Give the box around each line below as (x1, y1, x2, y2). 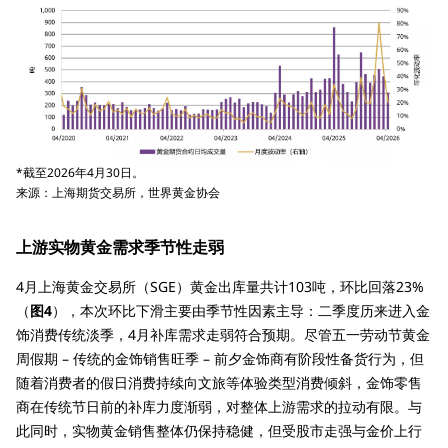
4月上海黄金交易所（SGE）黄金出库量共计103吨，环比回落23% (16, 277, 424, 297)
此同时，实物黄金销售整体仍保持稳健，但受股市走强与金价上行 (16, 421, 422, 441)
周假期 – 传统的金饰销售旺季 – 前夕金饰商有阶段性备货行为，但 (16, 349, 424, 369)
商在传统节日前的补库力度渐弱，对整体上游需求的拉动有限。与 (16, 397, 422, 417)
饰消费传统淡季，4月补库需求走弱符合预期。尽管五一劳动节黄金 (16, 325, 430, 345)
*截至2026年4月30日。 (16, 164, 144, 182)
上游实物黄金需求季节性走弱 (16, 236, 224, 259)
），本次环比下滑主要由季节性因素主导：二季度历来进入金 (52, 301, 430, 321)
